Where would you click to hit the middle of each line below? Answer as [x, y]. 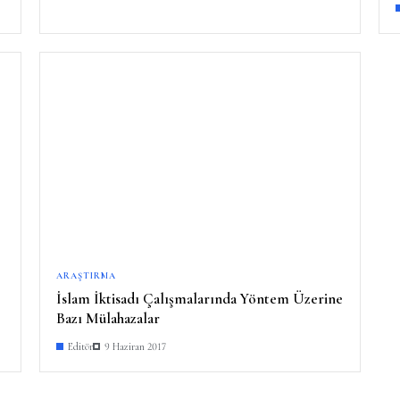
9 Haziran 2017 [135, 346]
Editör [80, 346]
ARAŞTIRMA [86, 275]
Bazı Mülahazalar [108, 318]
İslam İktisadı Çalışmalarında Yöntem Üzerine [200, 298]
